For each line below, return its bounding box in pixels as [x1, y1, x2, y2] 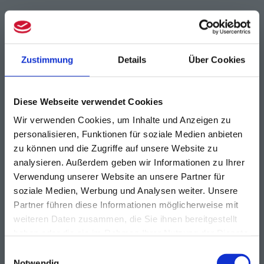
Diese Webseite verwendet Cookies [14, 96, 163, 107]
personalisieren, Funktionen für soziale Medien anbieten [14, 128, 243, 139]
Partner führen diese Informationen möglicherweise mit [14, 199, 239, 210]
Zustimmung [21, 54, 74, 65]
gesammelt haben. [14, 242, 90, 252]
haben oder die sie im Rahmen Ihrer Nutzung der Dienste [14, 227, 248, 238]
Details [117, 54, 147, 65]
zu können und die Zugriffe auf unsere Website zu [14, 143, 217, 153]
